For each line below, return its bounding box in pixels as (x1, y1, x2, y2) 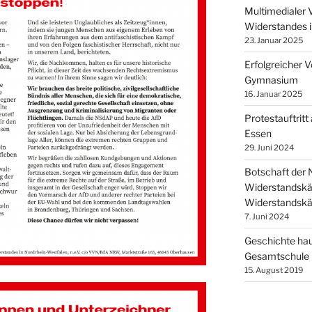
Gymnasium (244, 73, 298, 86)
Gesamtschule (244, 249, 309, 262)
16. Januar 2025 (244, 88, 302, 99)
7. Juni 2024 (244, 211, 289, 221)
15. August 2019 (244, 265, 303, 275)
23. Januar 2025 (244, 35, 303, 45)
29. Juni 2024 (244, 142, 294, 153)
